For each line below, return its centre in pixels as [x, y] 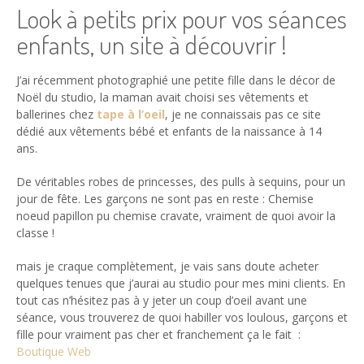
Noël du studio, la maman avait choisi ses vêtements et [162, 97]
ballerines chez [56, 115]
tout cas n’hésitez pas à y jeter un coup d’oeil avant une [162, 301]
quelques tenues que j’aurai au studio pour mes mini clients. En [181, 284]
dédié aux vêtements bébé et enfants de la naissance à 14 [169, 132]
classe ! [35, 233]
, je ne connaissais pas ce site [243, 115]
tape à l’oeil [131, 115]
